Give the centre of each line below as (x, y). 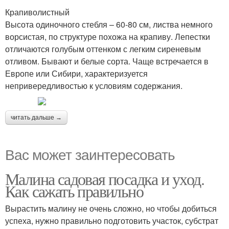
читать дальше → (36, 118)
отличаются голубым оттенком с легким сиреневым (103, 49)
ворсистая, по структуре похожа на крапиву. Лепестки (108, 37)
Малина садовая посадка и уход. (105, 179)
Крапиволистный (37, 12)
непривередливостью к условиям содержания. (94, 86)
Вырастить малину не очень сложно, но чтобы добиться (111, 208)
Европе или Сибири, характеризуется (76, 73)
